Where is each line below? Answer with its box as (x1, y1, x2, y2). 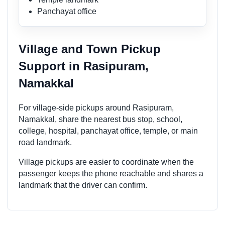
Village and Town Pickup (19, 42, 161, 56)
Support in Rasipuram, (19, 59, 149, 73)
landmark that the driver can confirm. (19, 181, 147, 190)
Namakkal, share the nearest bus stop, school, (19, 115, 182, 124)
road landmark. (19, 138, 72, 147)
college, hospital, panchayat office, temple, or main (19, 127, 198, 136)
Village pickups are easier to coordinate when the (19, 158, 194, 167)
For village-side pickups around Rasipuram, (19, 103, 174, 113)
